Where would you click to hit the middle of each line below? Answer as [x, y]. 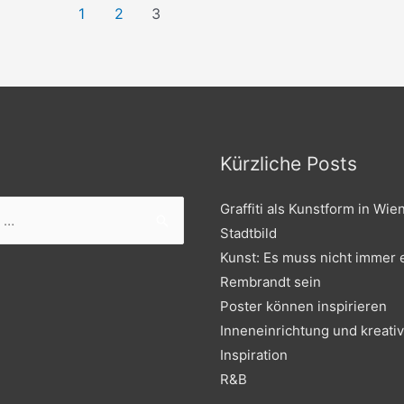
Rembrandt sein [271, 282]
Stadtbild [248, 234]
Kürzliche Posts [289, 164]
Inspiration [254, 355]
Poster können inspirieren [303, 307]
